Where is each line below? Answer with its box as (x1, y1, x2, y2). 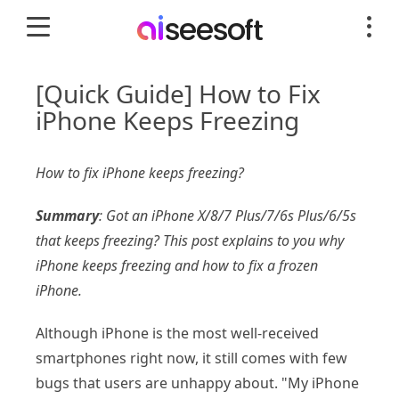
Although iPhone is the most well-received (36, 323, 319, 343)
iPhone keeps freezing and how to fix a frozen (36, 256, 318, 275)
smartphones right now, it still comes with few (36, 348, 347, 368)
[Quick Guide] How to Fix (36, 77, 321, 110)
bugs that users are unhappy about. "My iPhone (36, 373, 359, 393)
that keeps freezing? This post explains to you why (36, 231, 344, 250)
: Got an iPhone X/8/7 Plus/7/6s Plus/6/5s (99, 206, 356, 225)
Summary (36, 206, 99, 225)
